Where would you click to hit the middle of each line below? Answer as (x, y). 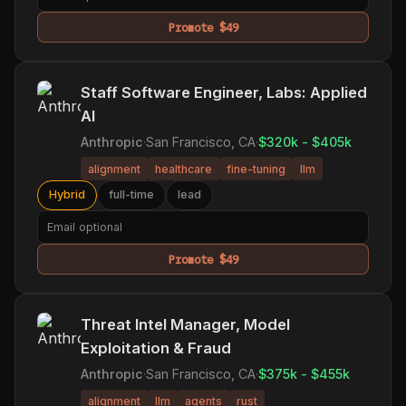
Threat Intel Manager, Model (185, 324)
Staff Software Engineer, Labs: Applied (224, 92)
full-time (131, 195)
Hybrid (67, 195)
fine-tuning (256, 169)
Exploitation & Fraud (156, 348)
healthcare (184, 169)
